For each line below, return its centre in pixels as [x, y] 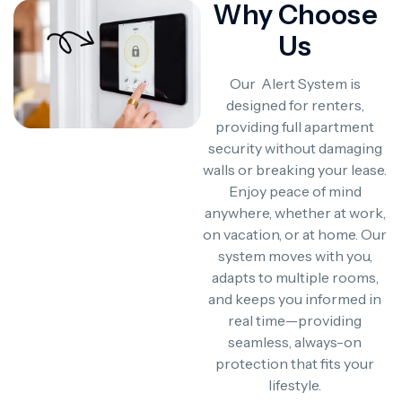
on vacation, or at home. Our [295, 234]
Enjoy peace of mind [295, 191]
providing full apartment [295, 127]
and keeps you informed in [295, 299]
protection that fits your [295, 363]
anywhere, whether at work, [295, 213]
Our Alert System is [295, 83]
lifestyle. [295, 385]
